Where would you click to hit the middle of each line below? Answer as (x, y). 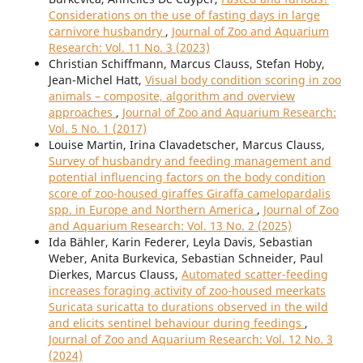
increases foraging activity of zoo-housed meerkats (187, 291)
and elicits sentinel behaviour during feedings (176, 323)
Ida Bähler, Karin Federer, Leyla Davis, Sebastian (180, 242)
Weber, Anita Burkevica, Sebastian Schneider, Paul (186, 258)
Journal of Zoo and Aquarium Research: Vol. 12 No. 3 (190, 340)
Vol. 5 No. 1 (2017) (97, 129)
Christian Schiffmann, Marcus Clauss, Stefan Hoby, (186, 64)
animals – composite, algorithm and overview (171, 96)
